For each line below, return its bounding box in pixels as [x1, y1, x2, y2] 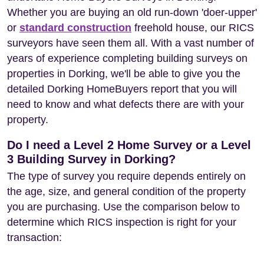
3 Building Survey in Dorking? [7, 153, 176, 166]
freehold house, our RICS [131, 22, 254, 34]
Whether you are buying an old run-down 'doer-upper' [7, 6, 257, 18]
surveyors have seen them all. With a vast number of [7, 37, 254, 49]
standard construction [19, 22, 131, 34]
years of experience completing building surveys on [7, 52, 247, 64]
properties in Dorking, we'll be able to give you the [7, 68, 240, 80]
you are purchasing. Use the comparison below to [7, 201, 240, 213]
